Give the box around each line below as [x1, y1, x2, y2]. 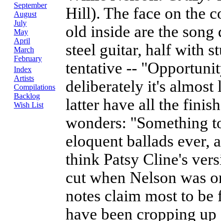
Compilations [14, 83, 55, 91]
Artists [14, 74, 34, 82]
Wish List [14, 101, 43, 109]
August [14, 10, 37, 18]
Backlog [14, 92, 40, 100]
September [14, 1, 47, 9]
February [14, 54, 42, 63]
